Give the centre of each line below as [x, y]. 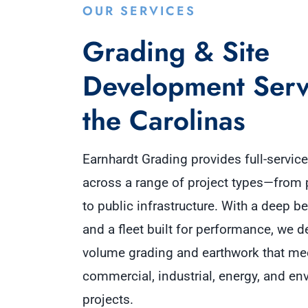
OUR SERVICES [139, 11]
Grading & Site [176, 51]
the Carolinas [164, 120]
